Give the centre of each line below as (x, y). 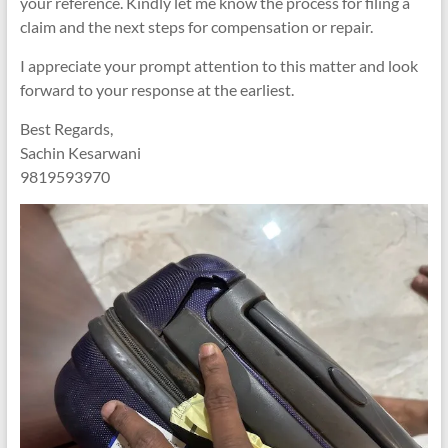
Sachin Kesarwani (80, 152)
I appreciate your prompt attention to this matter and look (218, 65)
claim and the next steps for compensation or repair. (196, 26)
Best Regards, (66, 128)
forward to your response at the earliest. (156, 89)
